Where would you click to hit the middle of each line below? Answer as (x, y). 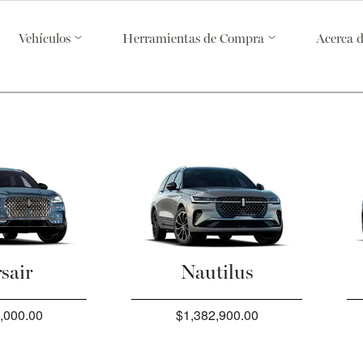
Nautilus (217, 273)
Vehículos (45, 40)
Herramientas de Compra (195, 40)
